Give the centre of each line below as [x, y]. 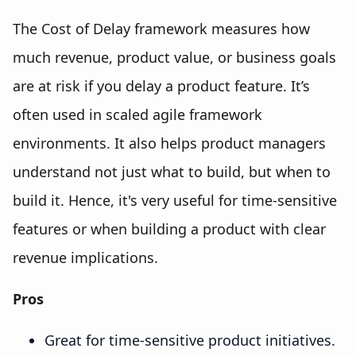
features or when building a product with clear [169, 228]
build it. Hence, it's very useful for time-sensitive [175, 200]
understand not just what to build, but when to [172, 171]
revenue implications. [85, 257]
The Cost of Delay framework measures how [161, 28]
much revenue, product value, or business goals [174, 57]
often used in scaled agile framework [137, 114]
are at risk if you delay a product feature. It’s [161, 85]
